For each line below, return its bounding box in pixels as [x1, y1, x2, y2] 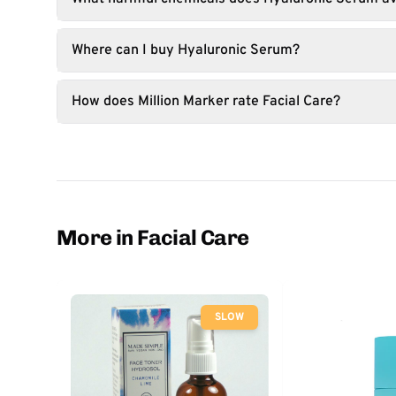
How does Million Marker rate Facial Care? [72, 93, 340, 110]
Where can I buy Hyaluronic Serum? [72, 42, 300, 59]
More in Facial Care [57, 225, 249, 250]
